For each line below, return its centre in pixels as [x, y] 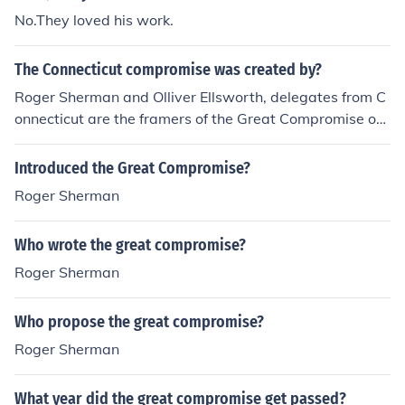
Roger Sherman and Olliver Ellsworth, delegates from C [200, 97]
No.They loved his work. [94, 20]
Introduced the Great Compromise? [132, 168]
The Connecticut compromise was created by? [168, 70]
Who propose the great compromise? [139, 322]
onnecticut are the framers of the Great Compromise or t [202, 118]
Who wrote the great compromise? [130, 245]
